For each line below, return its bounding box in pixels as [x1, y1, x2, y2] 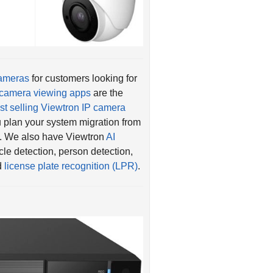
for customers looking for [29, 57, 137, 68]
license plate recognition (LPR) [4, 145, 138, 156]
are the [91, 72, 123, 83]
